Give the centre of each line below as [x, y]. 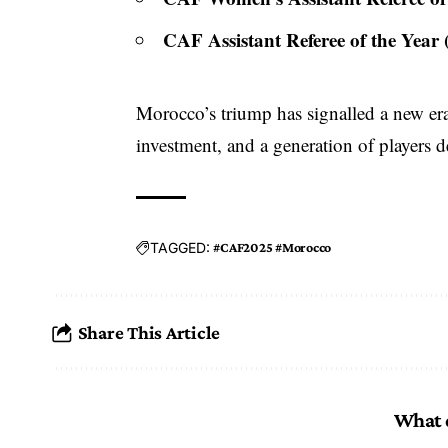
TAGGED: [180, 247]
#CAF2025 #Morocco [272, 247]
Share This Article [149, 332]
